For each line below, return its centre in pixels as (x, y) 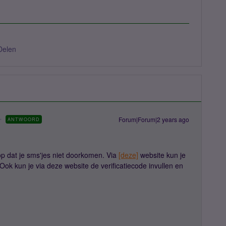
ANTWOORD (23, 119)
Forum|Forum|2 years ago (154, 119)
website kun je (162, 155)
